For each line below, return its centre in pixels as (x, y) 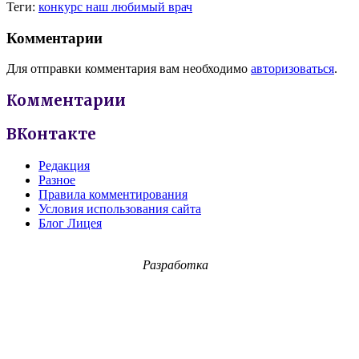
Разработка (175, 264)
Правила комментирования (113, 194)
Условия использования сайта (120, 208)
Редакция (64, 165)
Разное (57, 179)
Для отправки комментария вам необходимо (129, 69)
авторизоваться (292, 69)
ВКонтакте (51, 134)
